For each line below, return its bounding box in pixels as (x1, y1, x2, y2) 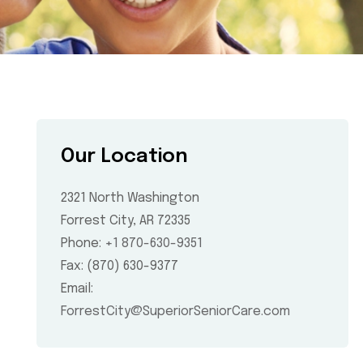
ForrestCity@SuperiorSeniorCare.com (61, 305, 291, 318)
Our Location (61, 147, 189, 167)
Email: (61, 282, 94, 296)
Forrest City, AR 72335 (61, 214, 191, 228)
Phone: (61, 237, 105, 250)
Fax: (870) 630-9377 (61, 259, 179, 273)
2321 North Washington (61, 191, 200, 205)
